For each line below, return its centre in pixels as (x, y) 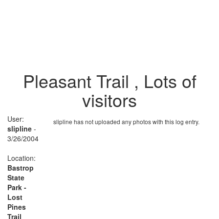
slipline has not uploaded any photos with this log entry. (126, 121)
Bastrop (21, 167)
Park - (17, 187)
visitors (109, 99)
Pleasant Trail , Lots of (109, 80)
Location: (22, 158)
